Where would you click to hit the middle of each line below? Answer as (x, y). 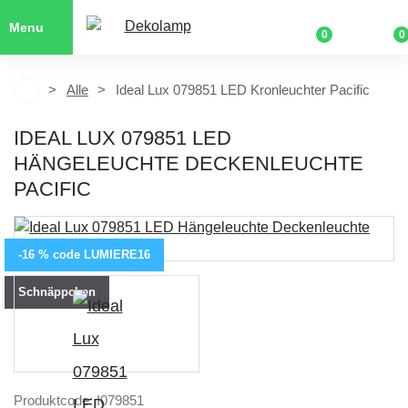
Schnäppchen (57, 292)
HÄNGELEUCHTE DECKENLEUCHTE (189, 163)
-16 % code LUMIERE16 (84, 255)
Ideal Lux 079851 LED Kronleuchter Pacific (243, 90)
